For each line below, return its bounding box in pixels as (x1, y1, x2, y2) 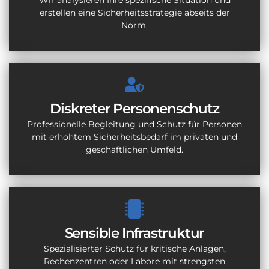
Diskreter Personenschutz (50, 100, 219, 118)
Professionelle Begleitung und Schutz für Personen (27, 119, 242, 130)
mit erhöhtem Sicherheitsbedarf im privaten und (32, 131, 237, 143)
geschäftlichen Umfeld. (86, 144, 183, 156)
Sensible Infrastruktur (64, 225, 205, 242)
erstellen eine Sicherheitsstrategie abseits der (39, 7, 230, 18)
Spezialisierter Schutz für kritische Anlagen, (43, 243, 226, 255)
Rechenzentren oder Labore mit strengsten (44, 256, 225, 267)
